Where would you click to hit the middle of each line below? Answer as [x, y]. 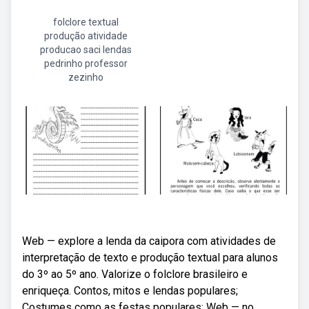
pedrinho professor [86, 63]
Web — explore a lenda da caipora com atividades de [149, 241]
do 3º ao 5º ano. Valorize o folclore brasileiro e [135, 274]
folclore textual [86, 22]
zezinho [86, 77]
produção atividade [86, 36]
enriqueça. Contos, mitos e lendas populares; [130, 291]
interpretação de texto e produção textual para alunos [150, 258]
